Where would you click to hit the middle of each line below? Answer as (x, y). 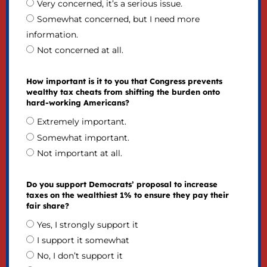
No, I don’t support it (80, 256)
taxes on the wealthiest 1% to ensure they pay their (127, 195)
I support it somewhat (83, 240)
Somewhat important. (83, 137)
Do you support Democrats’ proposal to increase (122, 184)
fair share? (47, 205)
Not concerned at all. (80, 50)
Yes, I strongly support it (87, 224)
